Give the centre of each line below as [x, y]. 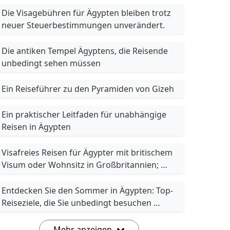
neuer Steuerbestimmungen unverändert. [83, 25]
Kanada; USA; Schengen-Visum [61, 177]
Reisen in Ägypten [36, 127]
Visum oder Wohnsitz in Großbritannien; [80, 165]
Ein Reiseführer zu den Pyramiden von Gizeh [88, 89]
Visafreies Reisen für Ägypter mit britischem [87, 152]
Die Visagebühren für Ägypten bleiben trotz [86, 13]
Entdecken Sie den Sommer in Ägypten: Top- [87, 190]
